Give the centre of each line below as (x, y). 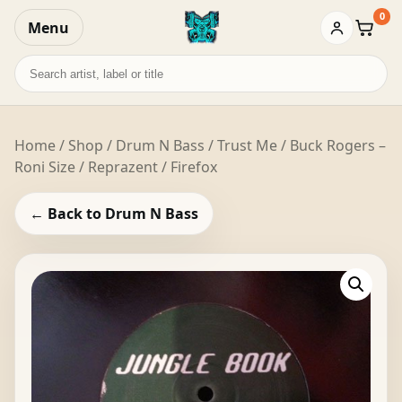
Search (37, 64)
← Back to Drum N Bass (114, 214)
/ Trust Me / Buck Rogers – (295, 145)
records (40, 86)
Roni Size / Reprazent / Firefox (116, 166)
